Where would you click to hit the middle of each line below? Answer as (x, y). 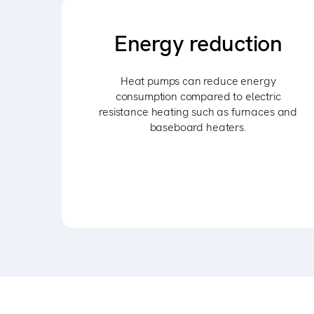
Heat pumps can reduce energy (198, 81)
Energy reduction (198, 43)
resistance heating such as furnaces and (198, 112)
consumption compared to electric (198, 96)
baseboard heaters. (198, 127)
